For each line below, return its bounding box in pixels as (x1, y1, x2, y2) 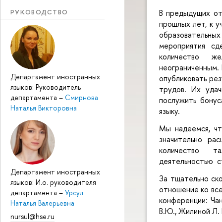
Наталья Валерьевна (10, 198, 74, 208)
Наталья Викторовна (10, 103, 77, 113)
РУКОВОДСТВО (10, 7, 68, 16)
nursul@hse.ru (10, 211, 55, 221)
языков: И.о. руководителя (10, 177, 96, 187)
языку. (159, 105, 180, 116)
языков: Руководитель (10, 82, 81, 92)
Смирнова (65, 93, 98, 103)
